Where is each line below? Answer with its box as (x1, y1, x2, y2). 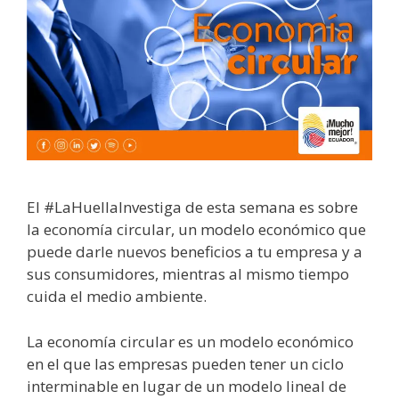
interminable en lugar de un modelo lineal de (27, 375, 346, 396)
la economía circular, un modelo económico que (27, 219, 366, 240)
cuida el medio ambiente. (27, 286, 207, 307)
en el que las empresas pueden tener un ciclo (27, 353, 344, 374)
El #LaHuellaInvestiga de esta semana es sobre (27, 197, 358, 218)
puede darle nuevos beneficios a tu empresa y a (27, 241, 362, 263)
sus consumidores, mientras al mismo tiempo (27, 264, 349, 285)
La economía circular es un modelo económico (27, 330, 354, 352)
